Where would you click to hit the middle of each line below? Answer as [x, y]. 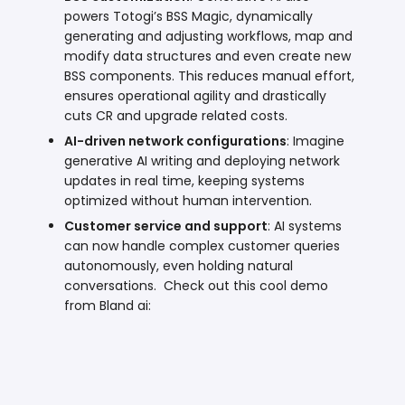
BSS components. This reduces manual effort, [210, 75]
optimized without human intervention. [188, 200]
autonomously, [114, 265]
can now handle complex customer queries [202, 245]
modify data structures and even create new [208, 56]
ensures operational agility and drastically [196, 95]
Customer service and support [166, 226]
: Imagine [316, 141]
